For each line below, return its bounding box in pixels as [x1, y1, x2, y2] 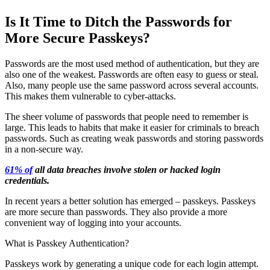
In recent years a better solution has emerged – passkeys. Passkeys [5, 195, 256, 206]
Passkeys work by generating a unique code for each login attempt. [5, 258, 259, 269]
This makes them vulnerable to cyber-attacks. [5, 90, 176, 101]
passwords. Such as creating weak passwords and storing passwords [5, 133, 263, 143]
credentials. [5, 175, 49, 186]
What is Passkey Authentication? [5, 237, 129, 248]
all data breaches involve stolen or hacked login [33, 164, 221, 175]
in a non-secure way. [5, 143, 83, 154]
